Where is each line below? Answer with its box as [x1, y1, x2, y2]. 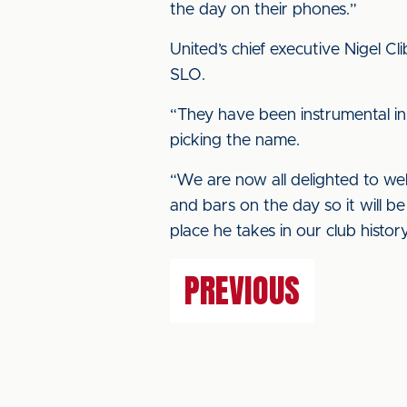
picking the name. [170, 133, 300, 149]
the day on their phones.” [170, 2, 357, 18]
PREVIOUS [184, 266, 300, 315]
